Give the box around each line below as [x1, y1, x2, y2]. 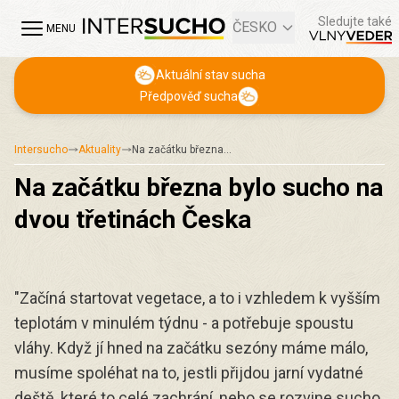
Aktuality [78, 143, 121, 156]
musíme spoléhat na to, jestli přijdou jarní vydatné [14, 363, 363, 382]
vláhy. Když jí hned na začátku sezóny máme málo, [14, 338, 368, 357]
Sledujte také [318, 14, 392, 28]
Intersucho [14, 143, 68, 156]
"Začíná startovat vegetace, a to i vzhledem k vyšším [14, 289, 380, 307]
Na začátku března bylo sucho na [14, 173, 383, 202]
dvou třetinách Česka [14, 205, 251, 234]
